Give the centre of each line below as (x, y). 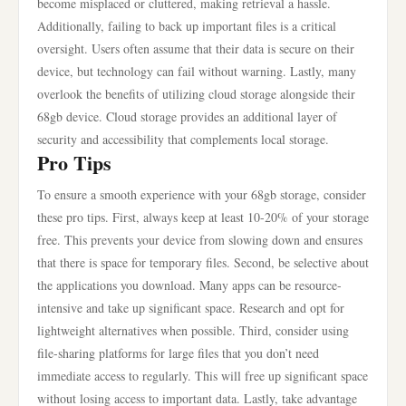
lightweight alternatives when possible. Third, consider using (193, 330)
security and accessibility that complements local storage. (183, 139)
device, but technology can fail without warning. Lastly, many (197, 71)
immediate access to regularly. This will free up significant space (203, 376)
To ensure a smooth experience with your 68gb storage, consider (202, 194)
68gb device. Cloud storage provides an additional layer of (187, 116)
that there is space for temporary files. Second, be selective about (203, 262)
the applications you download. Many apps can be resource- (189, 285)
